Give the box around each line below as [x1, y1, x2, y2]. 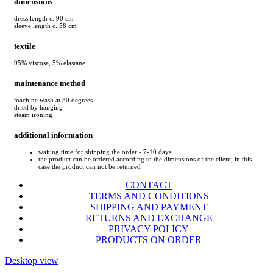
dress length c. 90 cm [14, 14, 74, 22]
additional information [14, 130, 93, 140]
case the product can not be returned [38, 163, 141, 171]
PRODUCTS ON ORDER [96, 235, 202, 246]
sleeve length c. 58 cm [14, 21, 77, 29]
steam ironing [14, 111, 52, 119]
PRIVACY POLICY [108, 224, 189, 235]
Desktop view [5, 255, 58, 266]
